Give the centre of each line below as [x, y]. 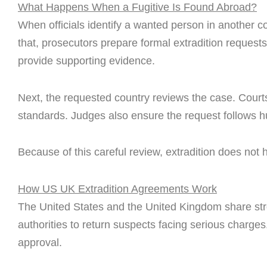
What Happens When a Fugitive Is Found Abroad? [137, 7]
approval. [40, 242]
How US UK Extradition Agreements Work [117, 189]
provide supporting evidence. [86, 61]
